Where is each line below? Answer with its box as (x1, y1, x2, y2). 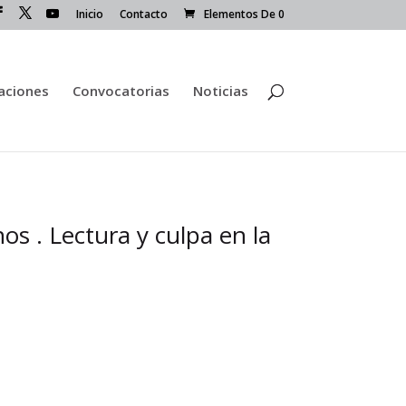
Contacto (119, 6, 168, 22)
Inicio (75, 6, 103, 22)
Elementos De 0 (203, 6, 285, 22)
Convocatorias (72, 81, 169, 100)
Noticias (192, 81, 248, 100)
